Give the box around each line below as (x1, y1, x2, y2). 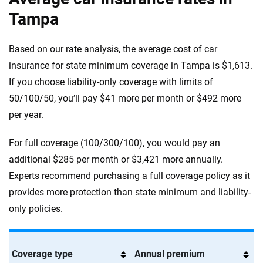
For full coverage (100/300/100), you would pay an (9, 137, 220, 149)
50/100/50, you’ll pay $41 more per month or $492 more (9, 93, 241, 104)
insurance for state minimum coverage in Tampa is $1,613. (9, 60, 252, 71)
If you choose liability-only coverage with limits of (9, 76, 213, 87)
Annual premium (134, 248, 205, 259)
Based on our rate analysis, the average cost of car (9, 43, 217, 55)
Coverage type (12, 248, 73, 259)
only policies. (9, 203, 63, 214)
